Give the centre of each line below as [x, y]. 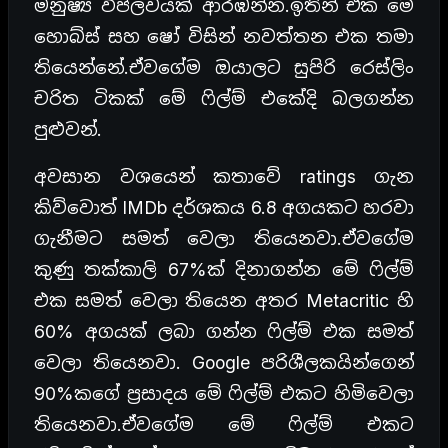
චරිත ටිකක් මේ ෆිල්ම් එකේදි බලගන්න [224, 99]
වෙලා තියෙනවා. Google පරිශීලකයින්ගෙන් [224, 363]
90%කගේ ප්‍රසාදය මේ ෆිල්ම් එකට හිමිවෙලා [224, 394]
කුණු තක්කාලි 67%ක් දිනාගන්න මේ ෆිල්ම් [224, 270]
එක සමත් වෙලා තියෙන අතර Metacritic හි [224, 301]
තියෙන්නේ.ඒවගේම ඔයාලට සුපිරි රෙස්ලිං [224, 68]
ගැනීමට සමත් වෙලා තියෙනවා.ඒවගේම [224, 239]
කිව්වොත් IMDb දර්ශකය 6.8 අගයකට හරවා [224, 208]
